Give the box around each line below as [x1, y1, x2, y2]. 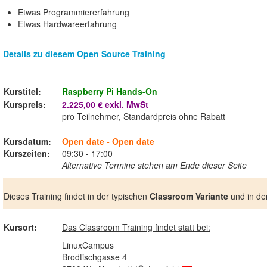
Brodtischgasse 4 [62, 250, 127, 263]
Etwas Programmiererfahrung [18, 5, 129, 18]
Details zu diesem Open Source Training [3, 47, 166, 60]
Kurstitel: [4, 85, 41, 97]
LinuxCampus [62, 238, 114, 251]
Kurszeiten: [4, 147, 50, 159]
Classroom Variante [150, 190, 228, 202]
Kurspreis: [4, 98, 46, 110]
